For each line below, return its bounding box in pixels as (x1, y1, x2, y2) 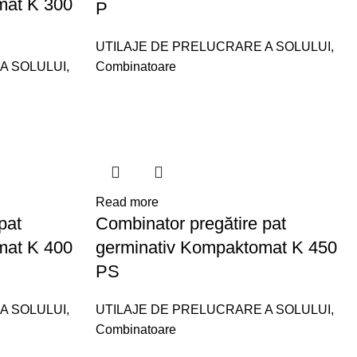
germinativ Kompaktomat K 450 (96, 237, 338, 257)
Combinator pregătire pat (96, 214, 287, 233)
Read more (96, 195, 159, 209)
